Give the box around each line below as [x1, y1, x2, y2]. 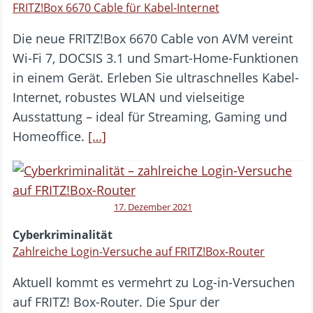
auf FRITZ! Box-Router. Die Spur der [13, 293, 219, 310]
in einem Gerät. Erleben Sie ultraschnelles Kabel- [13, 68, 299, 86]
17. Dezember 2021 [114, 200, 192, 213]
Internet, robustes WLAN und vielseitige [13, 88, 245, 105]
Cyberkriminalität [13, 226, 112, 242]
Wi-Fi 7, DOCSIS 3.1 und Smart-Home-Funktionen [13, 49, 298, 66]
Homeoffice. [13, 127, 88, 145]
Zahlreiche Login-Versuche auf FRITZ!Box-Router [13, 243, 265, 259]
